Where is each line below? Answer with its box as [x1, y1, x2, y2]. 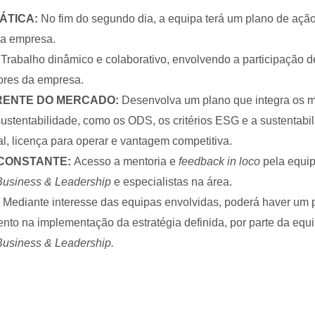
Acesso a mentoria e [74, 155, 179, 167]
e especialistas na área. [111, 176, 232, 188]
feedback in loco [179, 155, 260, 167]
